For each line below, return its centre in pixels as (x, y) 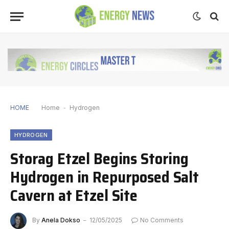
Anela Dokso (61, 220)
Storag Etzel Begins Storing (99, 158)
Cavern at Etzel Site (74, 195)
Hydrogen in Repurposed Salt (105, 177)
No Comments (162, 220)
